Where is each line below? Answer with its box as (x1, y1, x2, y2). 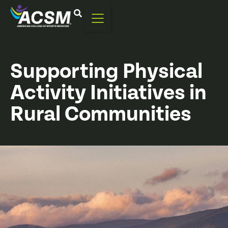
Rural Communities (10, 102, 191, 127)
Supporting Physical (10, 60, 203, 84)
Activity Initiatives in (10, 81, 207, 105)
